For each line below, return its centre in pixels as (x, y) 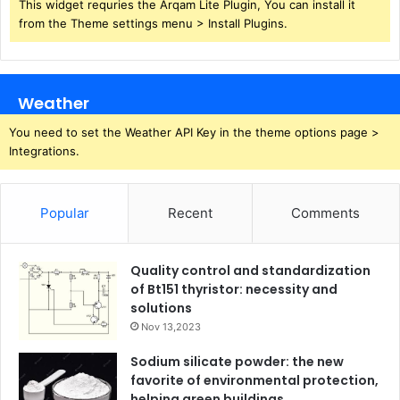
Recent (190, 212)
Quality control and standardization (250, 270)
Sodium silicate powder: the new (237, 361)
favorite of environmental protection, (254, 380)
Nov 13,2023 (171, 326)
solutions (161, 308)
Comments (326, 212)
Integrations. (44, 150)
